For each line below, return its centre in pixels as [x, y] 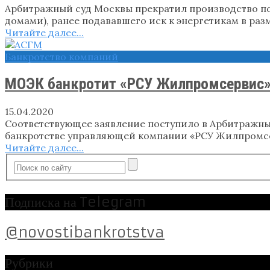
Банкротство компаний [61, 57]
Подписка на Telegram [75, 202]
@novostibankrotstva [85, 232]
